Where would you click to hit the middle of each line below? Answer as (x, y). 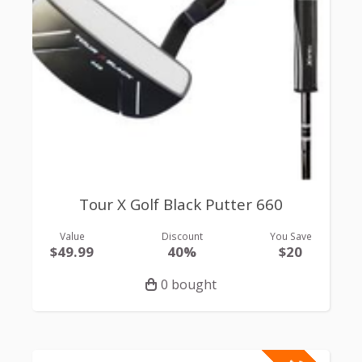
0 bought (189, 285)
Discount (182, 236)
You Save (290, 236)
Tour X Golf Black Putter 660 (181, 204)
